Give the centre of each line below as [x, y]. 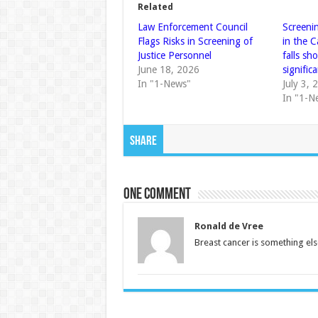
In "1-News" [164, 84]
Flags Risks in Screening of [195, 41]
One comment [157, 195]
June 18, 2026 [168, 70]
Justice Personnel [174, 55]
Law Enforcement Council [192, 27]
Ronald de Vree [229, 226]
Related [155, 7]
